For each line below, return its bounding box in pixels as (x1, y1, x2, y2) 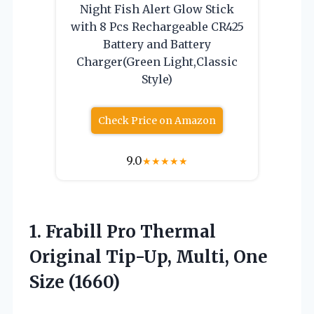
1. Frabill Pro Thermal (29, 220, 216, 243)
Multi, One (176, 245, 268, 268)
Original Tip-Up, (29, 245, 176, 268)
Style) (142, 71, 172, 86)
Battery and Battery (103, 36, 211, 51)
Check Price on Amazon (98, 114, 216, 127)
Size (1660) (29, 271, 120, 293)
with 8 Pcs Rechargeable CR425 (70, 19, 244, 34)
